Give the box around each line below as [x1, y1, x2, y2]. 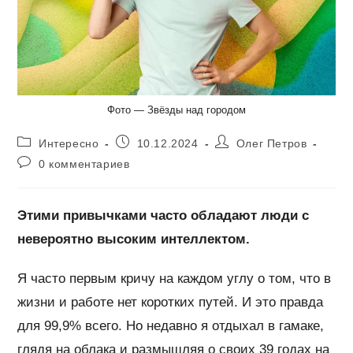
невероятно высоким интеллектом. [17, 231, 251, 247]
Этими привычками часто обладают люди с [17, 207, 310, 223]
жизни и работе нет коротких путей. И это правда [17, 294, 324, 310]
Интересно [39, 136, 99, 150]
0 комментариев [39, 157, 130, 170]
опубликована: [115, 149, 196, 162]
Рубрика [17, 134, 63, 147]
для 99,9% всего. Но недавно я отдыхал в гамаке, [17, 318, 325, 333]
